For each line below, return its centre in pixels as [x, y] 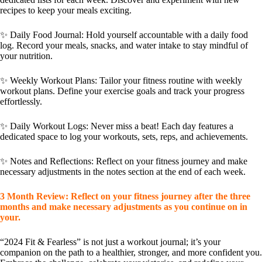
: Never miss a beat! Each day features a [160, 126]
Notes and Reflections [51, 161]
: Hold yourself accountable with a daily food [165, 35]
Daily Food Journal [46, 35]
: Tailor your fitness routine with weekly [168, 81]
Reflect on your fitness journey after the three [159, 196]
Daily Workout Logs [48, 126]
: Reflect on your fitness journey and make [169, 161]
